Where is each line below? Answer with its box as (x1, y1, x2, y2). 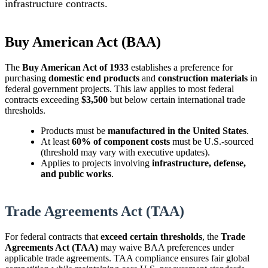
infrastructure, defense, (152, 157, 246, 168)
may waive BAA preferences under (98, 242, 234, 252)
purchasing (5, 72, 48, 83)
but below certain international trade (108, 94, 245, 105)
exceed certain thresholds (100, 231, 202, 242)
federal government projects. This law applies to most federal (5, 83, 234, 94)
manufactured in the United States (108, 125, 246, 136)
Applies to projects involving (41, 157, 152, 168)
